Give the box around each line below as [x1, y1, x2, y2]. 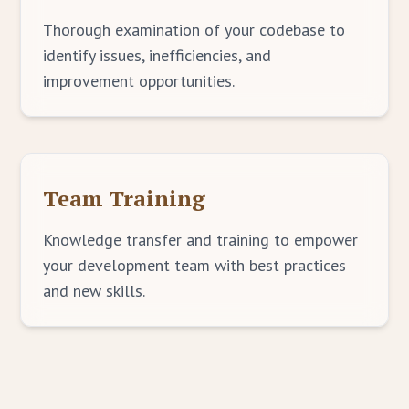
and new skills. [43, 280, 146, 301]
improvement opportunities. [43, 70, 236, 91]
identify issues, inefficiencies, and [43, 45, 272, 66]
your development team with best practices [43, 255, 347, 276]
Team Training [43, 184, 206, 213]
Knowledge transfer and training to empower [43, 229, 359, 250]
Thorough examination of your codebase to [43, 19, 346, 40]
